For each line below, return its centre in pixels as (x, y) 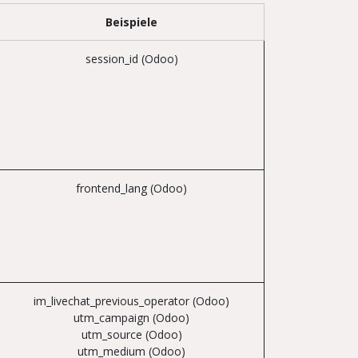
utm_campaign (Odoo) (131, 318)
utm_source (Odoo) (131, 334)
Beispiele (131, 22)
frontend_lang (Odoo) (131, 188)
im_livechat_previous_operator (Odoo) (131, 301)
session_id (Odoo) (131, 59)
